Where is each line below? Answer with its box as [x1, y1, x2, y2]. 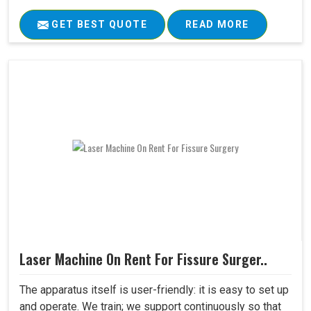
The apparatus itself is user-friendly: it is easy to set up [19, 283, 289, 297]
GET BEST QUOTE [49, 19, 147, 31]
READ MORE [185, 19, 249, 31]
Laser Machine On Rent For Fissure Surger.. [19, 249, 267, 270]
